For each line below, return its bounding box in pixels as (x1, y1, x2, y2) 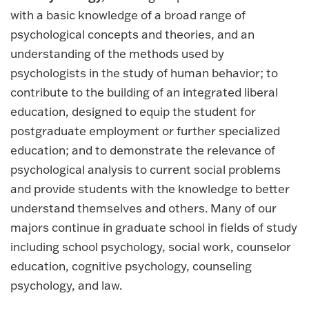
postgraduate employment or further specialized (10, 123, 280, 138)
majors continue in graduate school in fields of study (10, 219, 297, 235)
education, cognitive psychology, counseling (10, 258, 252, 273)
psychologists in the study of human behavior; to (10, 65, 278, 80)
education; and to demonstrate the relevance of (10, 142, 275, 157)
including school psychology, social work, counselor (10, 239, 291, 254)
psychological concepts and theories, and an (10, 26, 255, 41)
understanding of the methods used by (10, 46, 224, 61)
